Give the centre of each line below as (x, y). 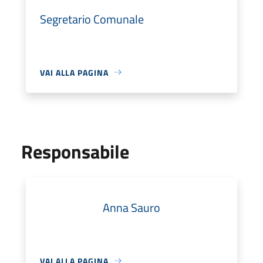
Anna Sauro (131, 207)
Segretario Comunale (92, 19)
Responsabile (75, 151)
